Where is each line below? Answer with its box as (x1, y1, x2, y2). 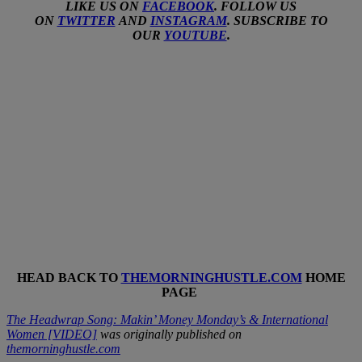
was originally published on (97, 326, 242, 341)
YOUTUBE (163, 27, 227, 42)
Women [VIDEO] (6, 326, 97, 341)
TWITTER (57, 13, 116, 27)
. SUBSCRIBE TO (226, 13, 328, 27)
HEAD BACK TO (16, 270, 121, 284)
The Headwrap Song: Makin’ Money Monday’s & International (6, 312, 328, 326)
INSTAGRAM (149, 13, 227, 27)
